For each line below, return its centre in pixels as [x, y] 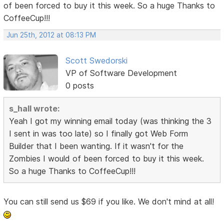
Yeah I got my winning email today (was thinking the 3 [110, 121]
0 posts [79, 85]
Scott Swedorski [96, 60]
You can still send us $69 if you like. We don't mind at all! [109, 201]
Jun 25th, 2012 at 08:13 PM [51, 35]
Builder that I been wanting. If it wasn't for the [96, 146]
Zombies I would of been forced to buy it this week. [107, 158]
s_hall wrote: [34, 108]
